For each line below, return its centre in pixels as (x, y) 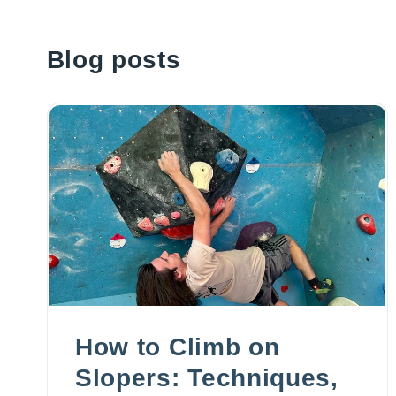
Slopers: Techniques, (207, 377)
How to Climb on (178, 346)
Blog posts (114, 59)
